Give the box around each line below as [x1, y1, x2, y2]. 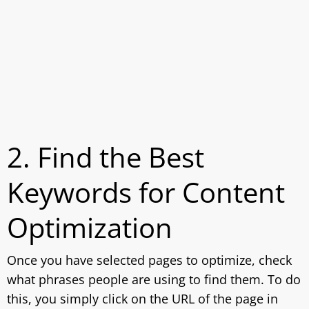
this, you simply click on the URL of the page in [7, 290, 278, 307]
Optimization [7, 208, 172, 246]
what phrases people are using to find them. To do [7, 271, 301, 288]
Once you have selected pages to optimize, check [7, 252, 292, 268]
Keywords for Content [7, 173, 285, 211]
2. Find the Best [7, 138, 204, 176]
